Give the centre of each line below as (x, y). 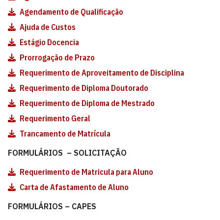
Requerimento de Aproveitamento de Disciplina (102, 73)
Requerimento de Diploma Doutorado (84, 88)
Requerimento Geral (55, 118)
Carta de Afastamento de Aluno (74, 187)
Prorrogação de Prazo (57, 57)
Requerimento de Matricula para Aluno (86, 172)
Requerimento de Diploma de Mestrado (87, 103)
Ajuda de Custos (48, 27)
